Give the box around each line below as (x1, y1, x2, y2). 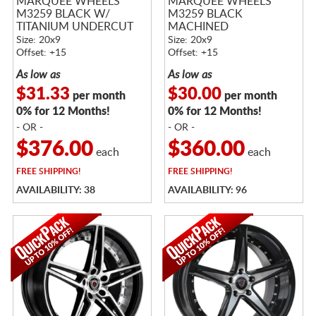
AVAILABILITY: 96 (167, 185, 247, 195)
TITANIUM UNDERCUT (16, 20, 133, 32)
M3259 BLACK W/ (16, 8, 110, 20)
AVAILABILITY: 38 (16, 185, 95, 195)
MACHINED (167, 20, 229, 32)
